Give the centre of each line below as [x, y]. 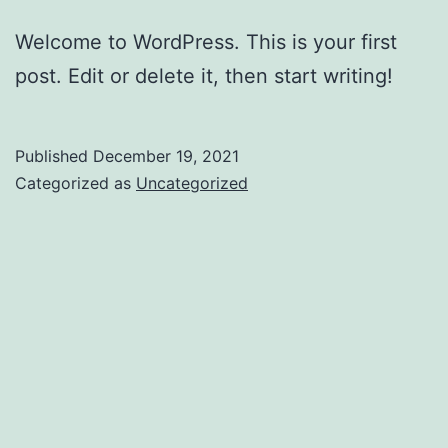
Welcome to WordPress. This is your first [206, 41]
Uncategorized [192, 182]
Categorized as [75, 182]
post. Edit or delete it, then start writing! [204, 75]
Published [54, 155]
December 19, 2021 [166, 155]
